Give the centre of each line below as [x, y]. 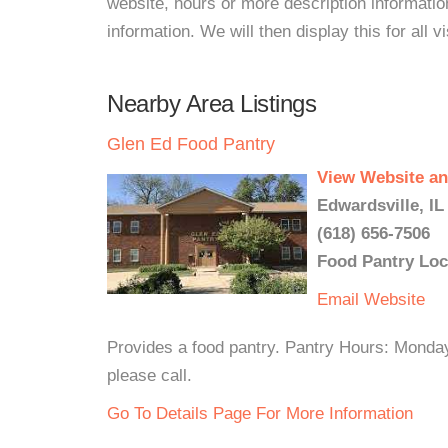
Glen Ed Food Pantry [191, 144]
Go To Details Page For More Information [260, 413]
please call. [149, 375]
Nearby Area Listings [211, 103]
